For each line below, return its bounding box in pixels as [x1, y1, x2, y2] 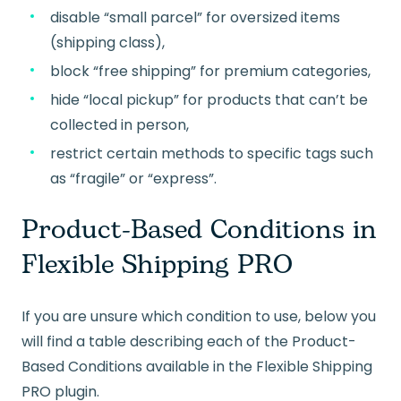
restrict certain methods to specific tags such [50, 143, 373, 165]
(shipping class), [50, 32, 165, 54]
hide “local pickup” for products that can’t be [50, 90, 368, 111]
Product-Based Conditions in [21, 209, 377, 252]
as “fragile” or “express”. [50, 168, 217, 190]
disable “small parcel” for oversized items [50, 7, 340, 29]
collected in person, [50, 115, 189, 136]
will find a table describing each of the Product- [21, 331, 356, 353]
